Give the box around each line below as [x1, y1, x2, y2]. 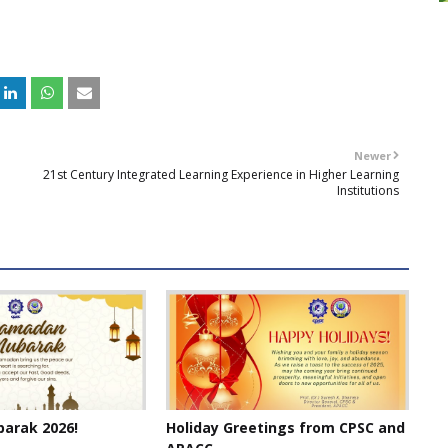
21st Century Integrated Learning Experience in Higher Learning [43, 166, 399, 183]
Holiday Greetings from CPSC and [165, 418, 405, 437]
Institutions [337, 182, 399, 199]
